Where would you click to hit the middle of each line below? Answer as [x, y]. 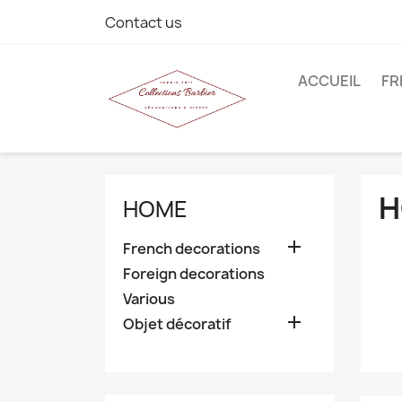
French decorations [192, 249]
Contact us [144, 22]
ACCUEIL [329, 81]
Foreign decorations [194, 274]
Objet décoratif [177, 324]
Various [149, 299]
